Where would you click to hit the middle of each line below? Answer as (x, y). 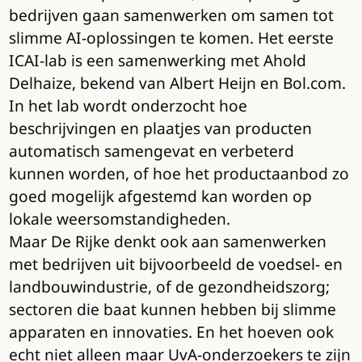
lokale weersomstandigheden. (119, 218)
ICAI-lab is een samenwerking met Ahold (157, 60)
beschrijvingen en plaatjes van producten (160, 128)
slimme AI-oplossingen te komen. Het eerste (171, 37)
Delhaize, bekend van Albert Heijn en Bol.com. (177, 82)
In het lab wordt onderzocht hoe (128, 105)
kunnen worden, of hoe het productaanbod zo (179, 173)
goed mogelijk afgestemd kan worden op (160, 196)
